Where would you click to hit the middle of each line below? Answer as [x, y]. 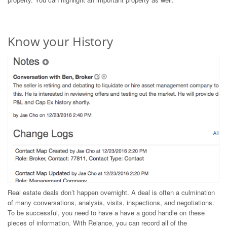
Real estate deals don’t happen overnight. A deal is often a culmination [111, 192]
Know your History [60, 42]
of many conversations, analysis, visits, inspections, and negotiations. [111, 202]
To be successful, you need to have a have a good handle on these [106, 212]
